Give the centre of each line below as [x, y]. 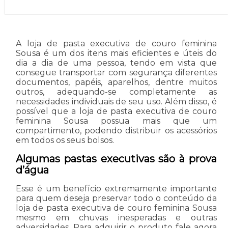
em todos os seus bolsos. [65, 140]
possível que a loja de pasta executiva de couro [116, 111]
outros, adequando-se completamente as [116, 92]
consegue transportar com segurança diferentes [116, 72]
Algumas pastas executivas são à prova [116, 159]
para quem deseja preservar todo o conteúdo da [116, 198]
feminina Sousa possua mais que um [116, 121]
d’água [32, 170]
